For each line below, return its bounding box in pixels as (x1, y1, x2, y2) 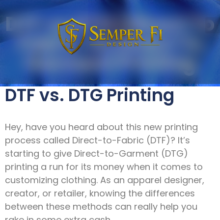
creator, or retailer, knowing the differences (5, 187, 195, 199)
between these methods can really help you (5, 200, 197, 213)
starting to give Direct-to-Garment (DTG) (5, 147, 188, 160)
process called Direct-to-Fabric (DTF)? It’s (5, 134, 190, 146)
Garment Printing (24, 50, 196, 77)
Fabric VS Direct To (17, 30, 203, 57)
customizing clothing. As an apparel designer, (5, 173, 204, 186)
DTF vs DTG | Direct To (5, 10, 215, 38)
